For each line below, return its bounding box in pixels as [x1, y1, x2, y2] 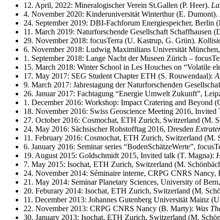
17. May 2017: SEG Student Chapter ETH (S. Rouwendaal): [24, 71, 215, 80]
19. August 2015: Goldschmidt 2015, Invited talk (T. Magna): [24, 151, 216, 160]
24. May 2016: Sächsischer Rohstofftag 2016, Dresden [24, 124, 195, 133]
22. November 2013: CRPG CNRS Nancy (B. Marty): [24, 204, 195, 213]
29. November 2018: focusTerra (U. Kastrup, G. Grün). [24, 36, 198, 45]
